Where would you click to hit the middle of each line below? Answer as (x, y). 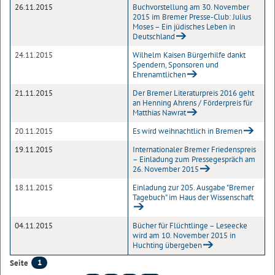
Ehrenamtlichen (159, 75)
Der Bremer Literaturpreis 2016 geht (193, 93)
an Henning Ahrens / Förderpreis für (192, 103)
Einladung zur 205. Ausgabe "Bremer (193, 188)
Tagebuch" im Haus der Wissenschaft (193, 197)
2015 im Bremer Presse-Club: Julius (192, 17)
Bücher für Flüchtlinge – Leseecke (190, 226)
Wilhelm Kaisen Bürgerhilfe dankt (189, 55)
